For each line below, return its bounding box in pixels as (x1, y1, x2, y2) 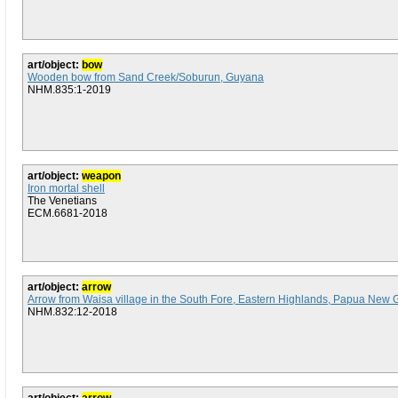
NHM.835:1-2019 (28, 84, 111, 96)
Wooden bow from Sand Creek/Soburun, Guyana (28, 71, 264, 84)
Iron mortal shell (28, 182, 105, 195)
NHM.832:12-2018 (28, 306, 117, 318)
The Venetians (28, 195, 97, 207)
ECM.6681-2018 (28, 207, 107, 219)
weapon (82, 170, 121, 182)
